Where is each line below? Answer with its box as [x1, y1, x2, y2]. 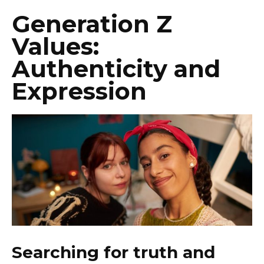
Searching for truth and [12, 242, 215, 263]
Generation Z [12, 9, 172, 39]
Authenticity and [12, 54, 220, 84]
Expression [12, 77, 147, 106]
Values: [12, 32, 99, 61]
